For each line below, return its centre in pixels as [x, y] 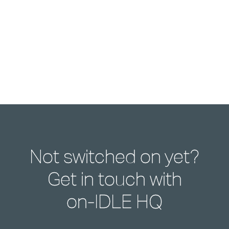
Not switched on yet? [114, 156]
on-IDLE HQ [114, 201]
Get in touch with [114, 179]
